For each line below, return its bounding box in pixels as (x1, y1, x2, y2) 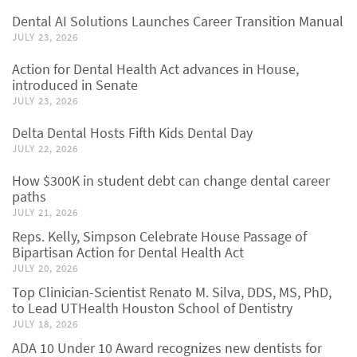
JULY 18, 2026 (12, 317, 78, 331)
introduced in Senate (12, 76, 138, 94)
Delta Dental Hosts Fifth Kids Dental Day (12, 124, 253, 142)
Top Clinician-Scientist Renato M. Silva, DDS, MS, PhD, (12, 283, 331, 301)
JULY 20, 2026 (12, 261, 78, 275)
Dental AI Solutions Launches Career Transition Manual (12, 12, 343, 30)
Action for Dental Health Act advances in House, (12, 60, 299, 78)
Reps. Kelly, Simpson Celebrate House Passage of (12, 227, 307, 245)
